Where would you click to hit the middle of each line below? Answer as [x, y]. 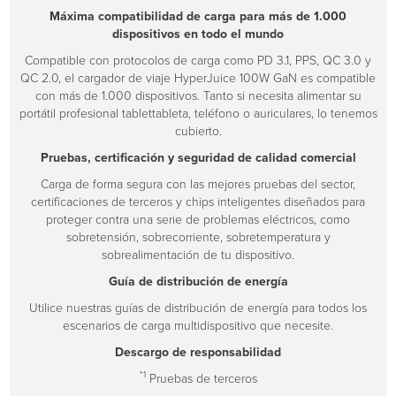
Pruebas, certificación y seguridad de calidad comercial [198, 157]
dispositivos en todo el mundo [198, 34]
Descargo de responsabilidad [198, 352]
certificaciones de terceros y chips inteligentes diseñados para [198, 202]
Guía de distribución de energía [198, 281]
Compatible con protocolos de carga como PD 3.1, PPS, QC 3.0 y [198, 60]
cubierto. [198, 131]
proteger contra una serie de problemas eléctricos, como [198, 219]
